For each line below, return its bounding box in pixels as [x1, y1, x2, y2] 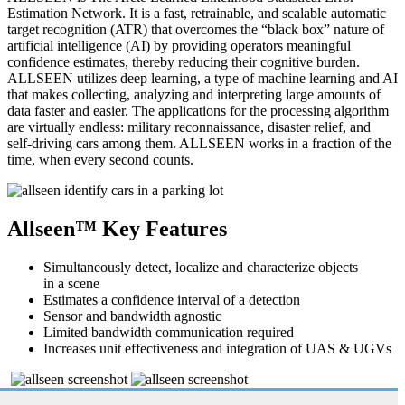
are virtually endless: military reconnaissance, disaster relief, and [7, 118, 371, 135]
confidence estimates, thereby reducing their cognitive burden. [7, 53, 360, 70]
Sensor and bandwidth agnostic [43, 307, 221, 324]
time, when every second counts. [7, 151, 193, 167]
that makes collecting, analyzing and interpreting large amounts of [7, 86, 381, 102]
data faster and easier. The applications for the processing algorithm [7, 102, 389, 118]
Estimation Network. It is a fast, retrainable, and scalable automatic [7, 5, 386, 21]
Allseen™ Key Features [7, 216, 227, 240]
